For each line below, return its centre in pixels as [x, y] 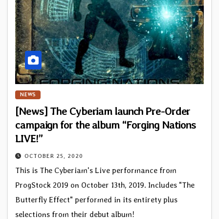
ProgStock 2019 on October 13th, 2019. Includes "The [105, 185]
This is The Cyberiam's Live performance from [96, 170]
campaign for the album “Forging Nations [106, 124]
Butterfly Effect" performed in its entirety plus [96, 199]
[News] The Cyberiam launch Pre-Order [103, 111]
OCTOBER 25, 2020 [54, 156]
